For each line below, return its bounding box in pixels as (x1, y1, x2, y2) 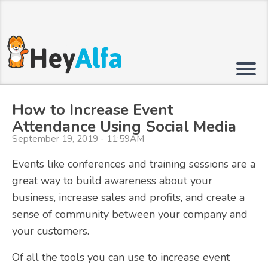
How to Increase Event (12, 99, 173, 120)
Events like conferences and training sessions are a (12, 157, 255, 172)
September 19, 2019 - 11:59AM (12, 133, 144, 145)
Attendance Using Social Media (12, 116, 236, 137)
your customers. (12, 224, 89, 239)
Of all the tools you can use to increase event (12, 250, 230, 265)
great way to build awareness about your (12, 173, 212, 188)
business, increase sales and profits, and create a (12, 190, 245, 205)
